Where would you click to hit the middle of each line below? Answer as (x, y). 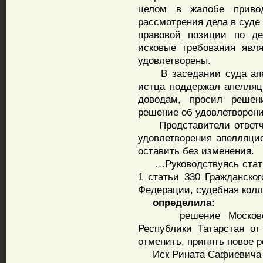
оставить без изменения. (196, 151)
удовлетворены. (174, 60)
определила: (176, 203)
